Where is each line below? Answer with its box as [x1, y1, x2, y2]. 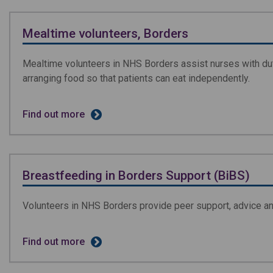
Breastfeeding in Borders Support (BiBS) [23, 168, 250, 183]
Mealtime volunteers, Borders [23, 26, 188, 41]
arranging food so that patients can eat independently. [23, 72, 250, 84]
